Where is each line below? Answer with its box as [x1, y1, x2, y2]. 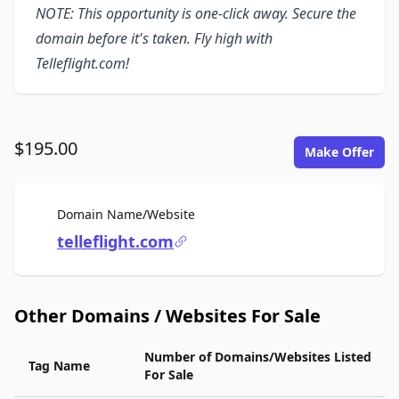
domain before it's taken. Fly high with [36, 28, 273, 48]
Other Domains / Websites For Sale [14, 304, 321, 328]
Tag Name [28, 357, 90, 374]
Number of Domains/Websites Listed [144, 348, 371, 365]
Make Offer [305, 143, 374, 160]
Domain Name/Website [57, 206, 195, 223]
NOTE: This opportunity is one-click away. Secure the [36, 4, 356, 23]
